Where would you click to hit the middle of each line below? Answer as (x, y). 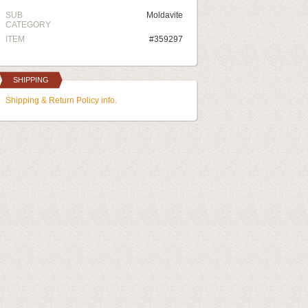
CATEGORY (28, 25)
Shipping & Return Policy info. (61, 100)
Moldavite (165, 15)
